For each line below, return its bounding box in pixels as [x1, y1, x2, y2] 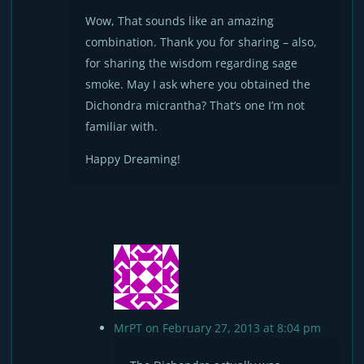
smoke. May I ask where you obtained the [85, 76, 311, 92]
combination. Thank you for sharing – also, [85, 34, 318, 50]
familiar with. [85, 119, 158, 134]
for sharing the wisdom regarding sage [85, 55, 298, 71]
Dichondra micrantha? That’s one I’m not [85, 97, 305, 113]
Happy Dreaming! [85, 151, 181, 167]
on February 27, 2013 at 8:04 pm [145, 320, 322, 336]
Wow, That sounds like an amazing [85, 13, 275, 28]
